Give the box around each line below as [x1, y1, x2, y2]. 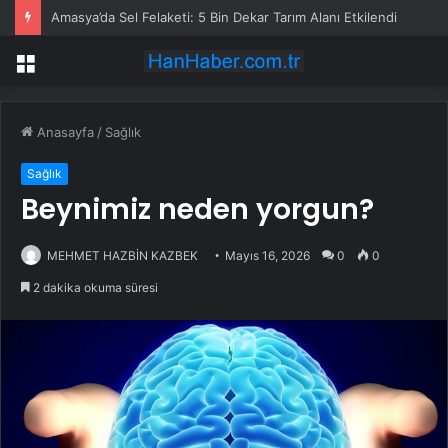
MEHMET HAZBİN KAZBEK [47, 248, 198, 264]
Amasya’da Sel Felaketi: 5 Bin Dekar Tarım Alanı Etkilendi [51, 9, 397, 25]
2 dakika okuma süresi [30, 280, 158, 296]
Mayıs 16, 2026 [225, 248, 310, 264]
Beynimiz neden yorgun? [21, 190, 374, 230]
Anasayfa [33, 124, 94, 141]
